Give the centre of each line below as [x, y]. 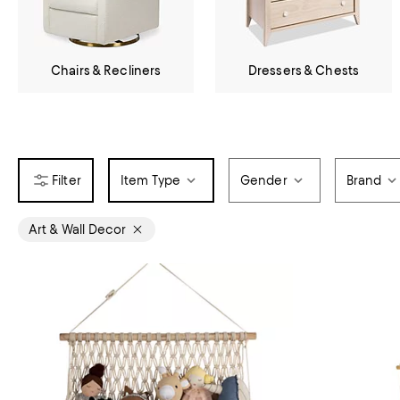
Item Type [150, 180]
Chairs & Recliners [106, 71]
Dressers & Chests [304, 71]
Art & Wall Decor [77, 229]
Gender [263, 180]
